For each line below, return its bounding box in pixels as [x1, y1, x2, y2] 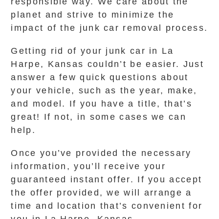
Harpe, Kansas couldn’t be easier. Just [11, 59, 204, 69]
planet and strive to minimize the [11, 10, 175, 20]
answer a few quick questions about [11, 72, 189, 82]
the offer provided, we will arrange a [11, 188, 192, 197]
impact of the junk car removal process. [11, 23, 208, 33]
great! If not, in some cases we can [11, 112, 186, 122]
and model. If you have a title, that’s [11, 99, 192, 109]
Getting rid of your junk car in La [11, 46, 174, 56]
